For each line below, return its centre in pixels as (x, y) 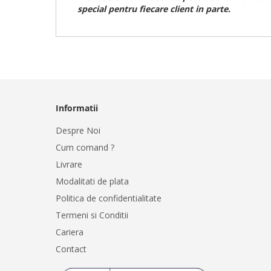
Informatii (77, 108)
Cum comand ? (85, 147)
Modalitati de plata (92, 181)
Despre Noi (78, 130)
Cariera (70, 232)
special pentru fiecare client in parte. (154, 8)
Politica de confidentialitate (109, 198)
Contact (71, 249)
